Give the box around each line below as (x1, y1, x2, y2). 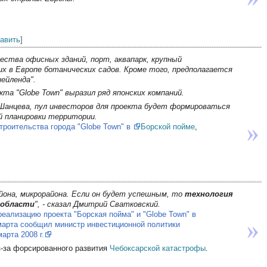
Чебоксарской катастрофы (110, 244, 206, 253)
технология (184, 189, 233, 198)
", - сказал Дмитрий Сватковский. (34, 199, 160, 209)
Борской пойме (140, 122, 195, 132)
